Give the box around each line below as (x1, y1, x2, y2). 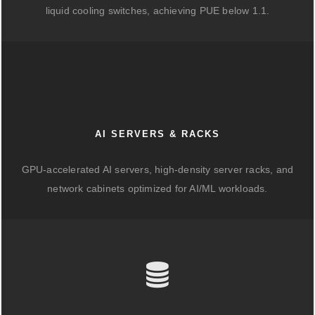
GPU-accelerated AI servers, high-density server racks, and (21, 164, 294, 175)
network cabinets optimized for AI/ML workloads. (47, 183, 268, 194)
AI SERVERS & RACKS (95, 129, 220, 139)
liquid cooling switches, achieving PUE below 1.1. (45, 5, 270, 16)
